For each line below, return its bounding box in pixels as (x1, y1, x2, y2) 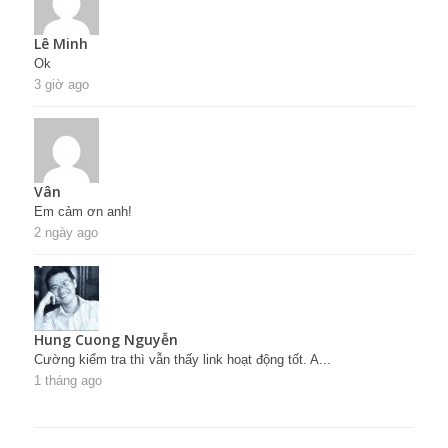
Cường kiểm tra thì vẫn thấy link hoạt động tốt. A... (34, 352, 331, 368)
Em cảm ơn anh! (34, 204, 132, 220)
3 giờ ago (34, 77, 89, 93)
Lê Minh (34, 34, 88, 54)
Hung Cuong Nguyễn (34, 330, 178, 350)
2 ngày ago (34, 225, 98, 241)
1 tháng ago (34, 373, 102, 389)
